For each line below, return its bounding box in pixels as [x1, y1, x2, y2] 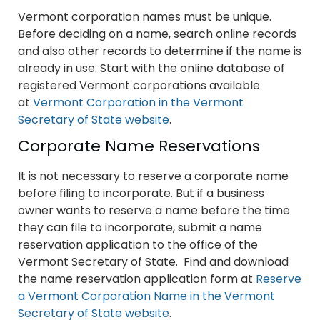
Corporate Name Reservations [18, 135, 260, 158]
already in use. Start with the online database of [18, 60, 285, 77]
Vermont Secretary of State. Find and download [18, 254, 289, 271]
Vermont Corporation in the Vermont [33, 94, 244, 111]
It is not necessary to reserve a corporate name [18, 168, 289, 185]
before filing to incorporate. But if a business [18, 185, 264, 202]
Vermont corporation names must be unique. [18, 9, 271, 26]
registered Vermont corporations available [18, 77, 260, 94]
